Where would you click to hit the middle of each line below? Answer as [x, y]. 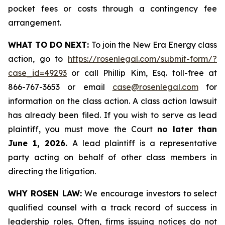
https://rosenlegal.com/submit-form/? [142, 59]
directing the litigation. [52, 171]
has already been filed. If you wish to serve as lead [113, 115]
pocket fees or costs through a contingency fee [113, 9]
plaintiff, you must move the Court [83, 129]
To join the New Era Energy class [154, 45]
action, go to [38, 59]
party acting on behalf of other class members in [113, 157]
